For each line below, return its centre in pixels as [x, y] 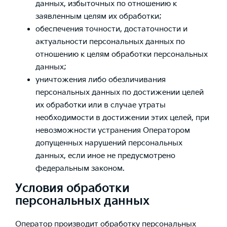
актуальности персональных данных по [110, 42]
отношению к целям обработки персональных [122, 55]
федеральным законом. [80, 169]
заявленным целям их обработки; [99, 17]
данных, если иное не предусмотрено [105, 156]
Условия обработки [72, 189]
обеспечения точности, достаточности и [111, 29]
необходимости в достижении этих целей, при [122, 118]
